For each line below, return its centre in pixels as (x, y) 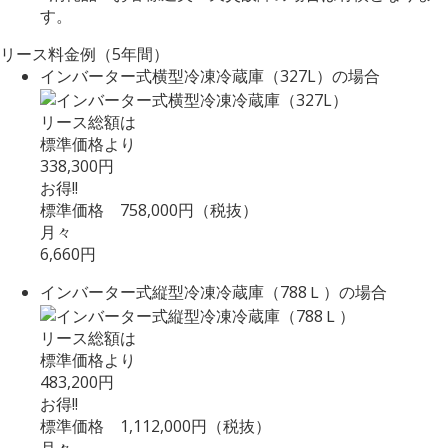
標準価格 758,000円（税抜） (149, 209)
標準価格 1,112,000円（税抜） (155, 425)
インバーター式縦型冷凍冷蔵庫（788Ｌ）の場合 (213, 291)
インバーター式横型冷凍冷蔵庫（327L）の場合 (210, 76)
